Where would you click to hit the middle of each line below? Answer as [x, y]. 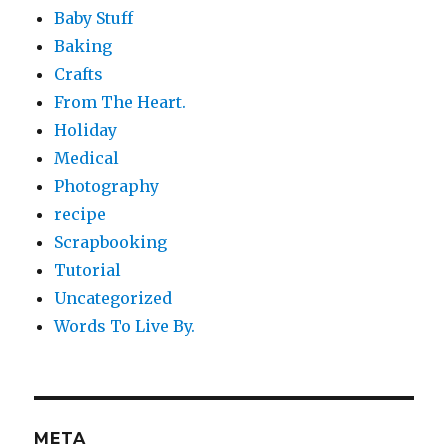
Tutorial [88, 270]
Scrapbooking [111, 242]
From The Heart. [120, 102]
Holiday [86, 130]
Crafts [79, 74]
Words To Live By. [125, 326]
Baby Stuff [94, 18]
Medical [87, 158]
